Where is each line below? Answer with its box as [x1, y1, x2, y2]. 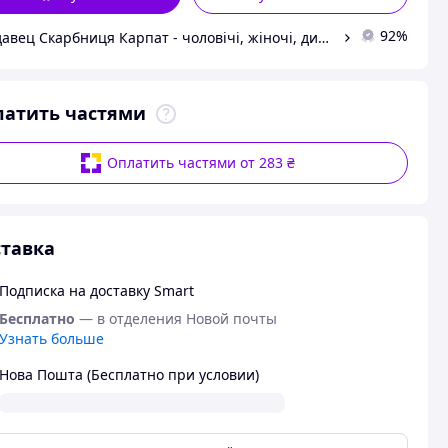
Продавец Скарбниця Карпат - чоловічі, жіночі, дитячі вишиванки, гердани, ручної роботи [317, 27, 329, 47]
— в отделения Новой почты [78, 309, 277, 328]
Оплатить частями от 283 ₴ [107, 153, 296, 172]
